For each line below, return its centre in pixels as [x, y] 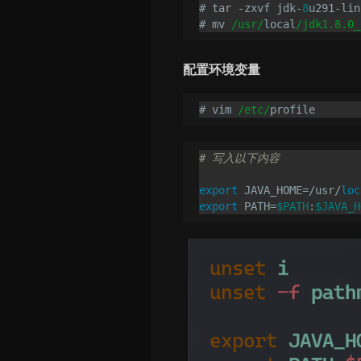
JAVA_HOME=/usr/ [289, 190]
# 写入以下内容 [239, 158]
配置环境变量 [222, 69]
